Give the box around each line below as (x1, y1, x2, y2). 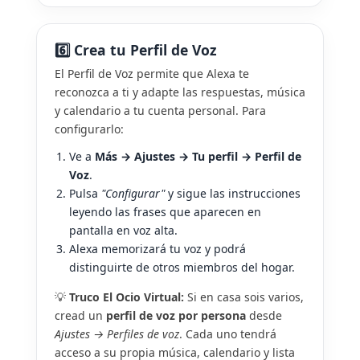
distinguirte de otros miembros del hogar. (69, 259, 295, 275)
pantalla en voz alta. (69, 222, 178, 238)
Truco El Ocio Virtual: (69, 288, 184, 305)
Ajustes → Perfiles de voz (55, 325, 179, 342)
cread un (55, 307, 106, 323)
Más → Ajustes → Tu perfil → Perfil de (95, 148, 301, 164)
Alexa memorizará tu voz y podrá (69, 240, 246, 256)
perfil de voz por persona (106, 307, 246, 323)
